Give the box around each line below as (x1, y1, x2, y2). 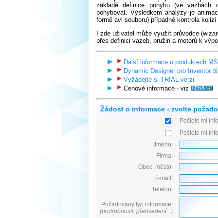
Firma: (156, 152, 173, 160)
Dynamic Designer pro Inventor (124, 67, 211, 75)
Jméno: (153, 141, 173, 148)
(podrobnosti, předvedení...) (100, 208, 173, 215)
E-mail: (154, 175, 173, 182)
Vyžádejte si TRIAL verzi (124, 76, 194, 84)
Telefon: (152, 186, 173, 193)
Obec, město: (138, 163, 173, 171)
